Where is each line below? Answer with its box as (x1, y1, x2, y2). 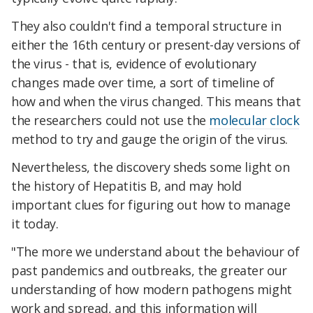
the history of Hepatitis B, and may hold (11, 177, 242, 194)
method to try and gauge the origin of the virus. (11, 131, 288, 148)
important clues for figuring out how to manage (11, 196, 291, 213)
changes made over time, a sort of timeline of (11, 74, 275, 92)
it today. (11, 214, 59, 232)
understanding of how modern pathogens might (11, 280, 292, 298)
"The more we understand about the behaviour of (11, 242, 300, 260)
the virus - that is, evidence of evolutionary (11, 55, 257, 73)
